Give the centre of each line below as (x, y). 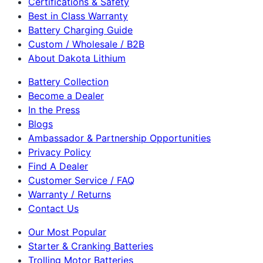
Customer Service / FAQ (81, 181)
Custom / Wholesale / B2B (86, 44)
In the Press (54, 110)
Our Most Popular (67, 232)
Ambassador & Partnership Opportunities (119, 138)
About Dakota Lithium (77, 58)
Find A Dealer (58, 166)
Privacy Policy (60, 152)
